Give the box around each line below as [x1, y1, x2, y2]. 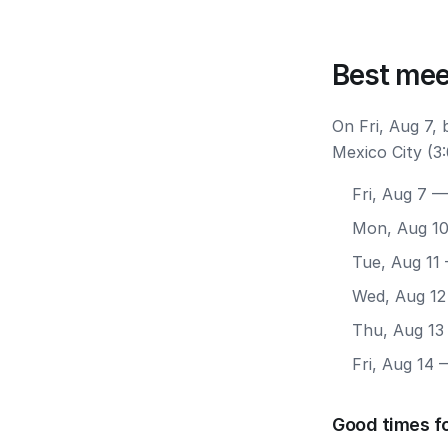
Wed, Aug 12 [352, 286, 446, 306]
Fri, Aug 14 [352, 354, 434, 374]
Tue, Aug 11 [352, 252, 440, 272]
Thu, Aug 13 [352, 320, 444, 340]
